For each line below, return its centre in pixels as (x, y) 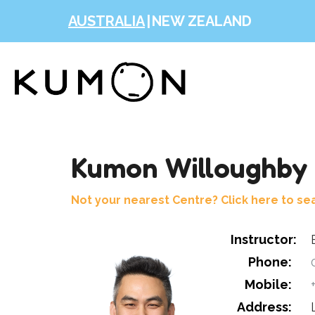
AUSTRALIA (107, 21)
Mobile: (268, 284)
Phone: (270, 262)
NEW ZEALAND (202, 21)
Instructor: (264, 239)
